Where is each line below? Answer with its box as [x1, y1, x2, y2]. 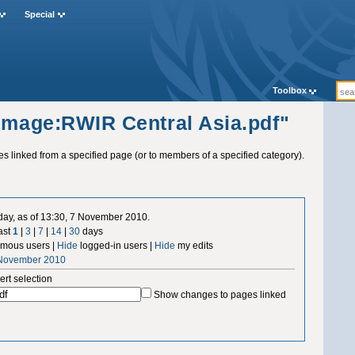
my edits [175, 239, 214, 251]
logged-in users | [78, 239, 155, 251]
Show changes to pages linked [154, 288, 287, 300]
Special [24, 10, 55, 20]
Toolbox [272, 86, 307, 96]
